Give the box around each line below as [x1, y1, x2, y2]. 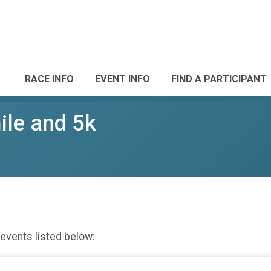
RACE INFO [25, 73, 74, 85]
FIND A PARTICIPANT [171, 73, 267, 85]
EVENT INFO [95, 73, 150, 85]
